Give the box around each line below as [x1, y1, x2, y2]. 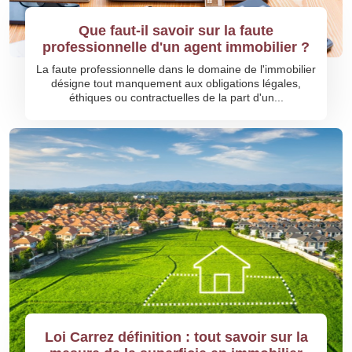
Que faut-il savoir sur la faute [79, 23, 273, 38]
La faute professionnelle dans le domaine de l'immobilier [36, 63, 316, 75]
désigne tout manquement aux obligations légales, [51, 77, 301, 90]
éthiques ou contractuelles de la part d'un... [68, 91, 284, 104]
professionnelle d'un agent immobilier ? [42, 39, 310, 55]
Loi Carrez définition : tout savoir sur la [44, 329, 308, 345]
